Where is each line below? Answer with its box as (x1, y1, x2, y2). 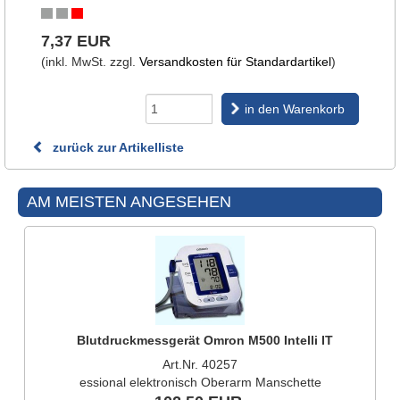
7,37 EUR (41, 32, 111, 50)
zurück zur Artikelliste (49, 140, 184, 154)
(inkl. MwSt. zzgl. (41, 54, 139, 69)
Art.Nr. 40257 (162, 357, 237, 371)
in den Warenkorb (245, 102, 345, 116)
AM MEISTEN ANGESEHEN (27, 193, 231, 211)
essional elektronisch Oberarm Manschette (79, 375, 321, 389)
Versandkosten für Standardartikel (139, 54, 331, 69)
